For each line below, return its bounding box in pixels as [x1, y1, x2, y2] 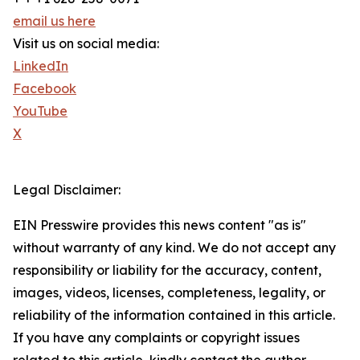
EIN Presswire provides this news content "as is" [13, 217, 306, 234]
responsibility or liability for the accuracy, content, [13, 262, 321, 279]
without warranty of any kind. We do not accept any [13, 239, 336, 256]
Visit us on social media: [13, 35, 159, 52]
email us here [13, 13, 96, 30]
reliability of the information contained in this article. [13, 307, 335, 324]
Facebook [13, 80, 76, 97]
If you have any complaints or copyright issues [13, 329, 300, 346]
